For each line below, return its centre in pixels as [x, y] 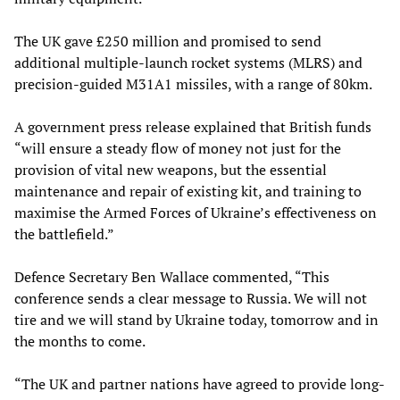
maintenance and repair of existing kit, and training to [188, 192]
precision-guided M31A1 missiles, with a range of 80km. [193, 84]
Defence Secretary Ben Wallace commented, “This [172, 277]
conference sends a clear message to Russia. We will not [191, 299]
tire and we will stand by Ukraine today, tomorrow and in [196, 320]
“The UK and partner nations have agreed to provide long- [200, 384]
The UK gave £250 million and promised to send [168, 42]
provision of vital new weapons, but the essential [171, 170]
